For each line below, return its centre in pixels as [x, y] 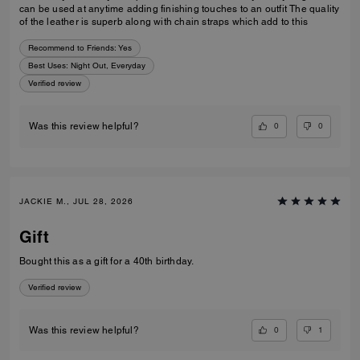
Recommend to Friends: [72, 48]
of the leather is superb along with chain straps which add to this [164, 22]
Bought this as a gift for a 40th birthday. [107, 261]
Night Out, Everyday [108, 66]
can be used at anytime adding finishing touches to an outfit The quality [155, 9]
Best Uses [47, 66]
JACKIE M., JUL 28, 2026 [76, 201]
